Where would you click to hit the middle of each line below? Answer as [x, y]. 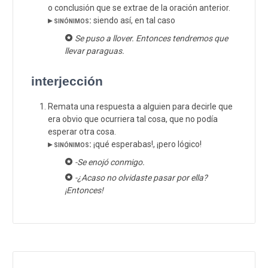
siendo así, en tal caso [133, 20]
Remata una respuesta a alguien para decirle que [140, 106]
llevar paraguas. [95, 51]
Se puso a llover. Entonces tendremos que [151, 38]
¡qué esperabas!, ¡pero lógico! [147, 144]
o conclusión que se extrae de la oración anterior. [139, 7]
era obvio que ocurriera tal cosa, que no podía [133, 119]
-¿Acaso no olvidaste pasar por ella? [141, 178]
